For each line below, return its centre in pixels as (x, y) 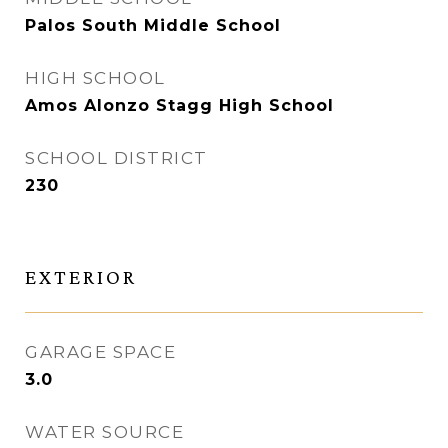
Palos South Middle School (153, 25)
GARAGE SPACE (100, 352)
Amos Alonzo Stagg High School (179, 105)
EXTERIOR (81, 277)
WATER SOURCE (104, 432)
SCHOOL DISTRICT (116, 158)
